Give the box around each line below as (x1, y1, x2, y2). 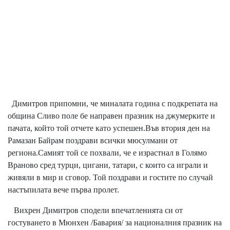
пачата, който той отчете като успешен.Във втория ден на (8, 123, 210, 132)
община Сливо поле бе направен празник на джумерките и (8, 111, 215, 120)
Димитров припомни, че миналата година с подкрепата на (8, 99, 218, 108)
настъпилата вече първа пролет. (8, 185, 121, 194)
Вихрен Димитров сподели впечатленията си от (8, 205, 183, 215)
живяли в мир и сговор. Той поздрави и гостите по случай (8, 172, 213, 182)
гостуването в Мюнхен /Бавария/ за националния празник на (8, 218, 222, 227)
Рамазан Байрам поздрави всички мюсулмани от (8, 136, 178, 145)
